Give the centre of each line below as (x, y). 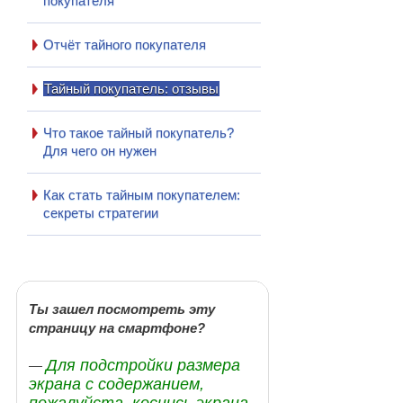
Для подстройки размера (143, 365)
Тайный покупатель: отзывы (131, 88)
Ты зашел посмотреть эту (122, 309)
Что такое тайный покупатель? (138, 132)
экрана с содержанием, (116, 384)
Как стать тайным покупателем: (141, 194)
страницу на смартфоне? (117, 327)
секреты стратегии (100, 212)
